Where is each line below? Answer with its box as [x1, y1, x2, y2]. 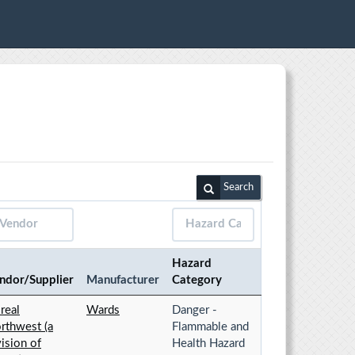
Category [172, 273, 222, 286]
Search [223, 181, 254, 193]
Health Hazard [172, 337, 245, 349]
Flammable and [172, 320, 249, 333]
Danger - [172, 303, 217, 316]
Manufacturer [86, 273, 159, 286]
